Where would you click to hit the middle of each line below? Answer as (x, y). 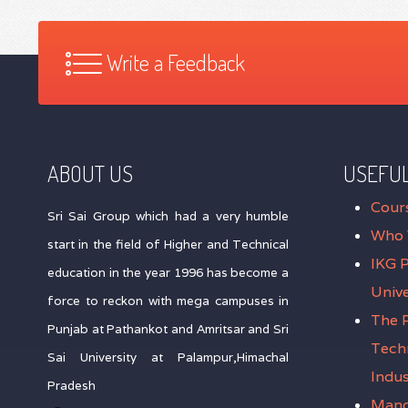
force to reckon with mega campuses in (168, 301)
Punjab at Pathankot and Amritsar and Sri (168, 329)
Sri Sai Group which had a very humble (168, 216)
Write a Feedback (176, 62)
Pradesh (71, 385)
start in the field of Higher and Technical (168, 244)
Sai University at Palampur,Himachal (168, 357)
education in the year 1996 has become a (168, 272)
